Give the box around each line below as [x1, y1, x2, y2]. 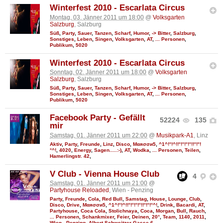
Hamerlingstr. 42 [50, 153, 90, 159]
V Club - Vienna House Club [50, 169, 159, 179]
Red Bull [102, 196, 122, 202]
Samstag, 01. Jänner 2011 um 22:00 [50, 131, 147, 139]
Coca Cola [81, 208, 106, 214]
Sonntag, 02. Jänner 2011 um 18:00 [50, 69, 146, 76]
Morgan [156, 208, 174, 214]
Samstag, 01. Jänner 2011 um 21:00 [50, 179, 147, 187]
